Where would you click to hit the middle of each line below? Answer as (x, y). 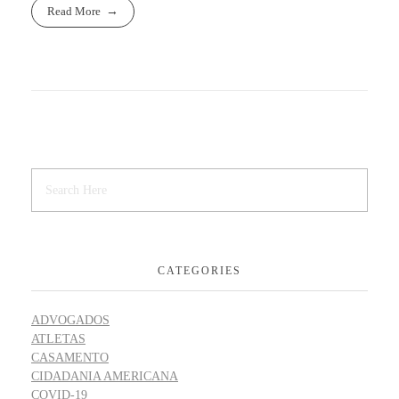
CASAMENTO (70, 358)
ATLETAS (58, 339)
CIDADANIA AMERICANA (105, 377)
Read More (74, 12)
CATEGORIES (199, 270)
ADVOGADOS (70, 321)
